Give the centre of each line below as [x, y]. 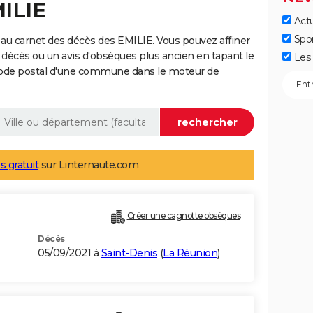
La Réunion [190, 253]
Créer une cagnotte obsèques [183, 216]
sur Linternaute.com [88, 165]
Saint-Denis [129, 253]
